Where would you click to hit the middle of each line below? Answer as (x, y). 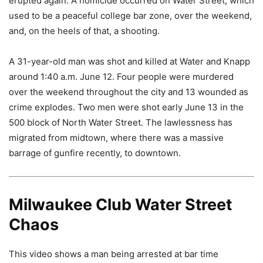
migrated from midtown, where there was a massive (116, 138)
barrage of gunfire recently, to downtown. (95, 153)
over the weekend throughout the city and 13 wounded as (129, 92)
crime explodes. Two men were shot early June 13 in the (126, 107)
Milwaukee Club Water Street (120, 205)
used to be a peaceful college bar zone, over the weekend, (130, 16)
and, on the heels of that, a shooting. (84, 31)
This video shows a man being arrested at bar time (114, 254)
